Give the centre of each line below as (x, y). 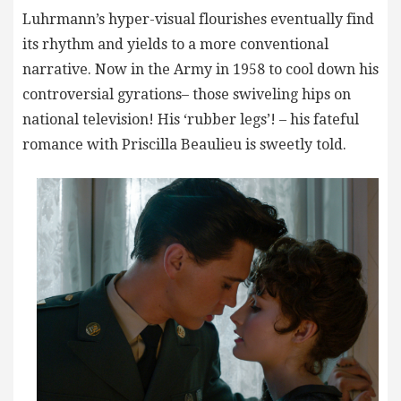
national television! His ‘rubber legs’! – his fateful (191, 120)
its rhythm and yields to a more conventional (175, 45)
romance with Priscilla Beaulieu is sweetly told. (184, 145)
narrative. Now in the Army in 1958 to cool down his (200, 70)
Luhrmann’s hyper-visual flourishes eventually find (198, 20)
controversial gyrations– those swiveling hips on (187, 95)
